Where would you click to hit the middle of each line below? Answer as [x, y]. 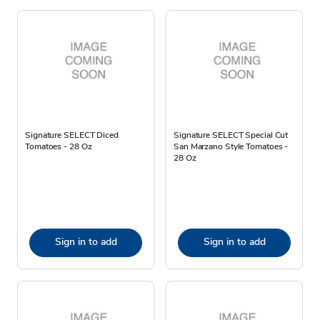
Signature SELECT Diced [72, 135]
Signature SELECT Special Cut [231, 135]
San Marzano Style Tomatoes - [231, 146]
